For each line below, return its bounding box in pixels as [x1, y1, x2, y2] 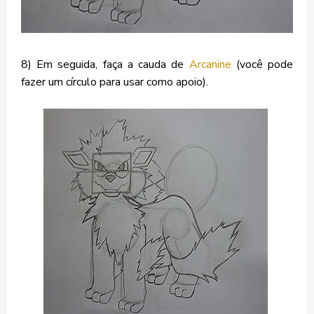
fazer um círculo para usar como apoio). [21, 74, 208, 90]
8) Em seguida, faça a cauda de [21, 57, 189, 73]
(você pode [231, 57, 294, 73]
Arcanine [189, 57, 231, 73]
